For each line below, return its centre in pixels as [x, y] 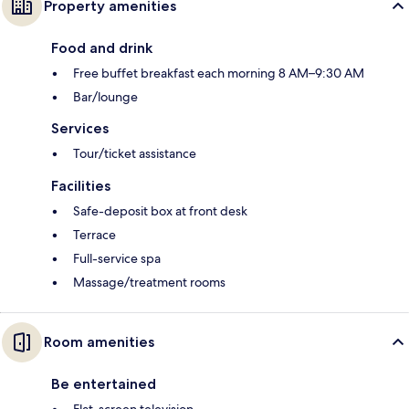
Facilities [81, 186]
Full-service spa [117, 259]
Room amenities [99, 342]
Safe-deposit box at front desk [160, 211]
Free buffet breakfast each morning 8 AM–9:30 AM [219, 73]
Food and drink [102, 48]
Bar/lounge [105, 97]
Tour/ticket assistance [135, 154]
